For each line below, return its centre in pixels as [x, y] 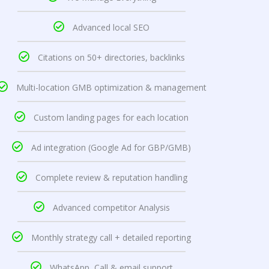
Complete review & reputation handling [111, 178]
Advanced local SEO [111, 28]
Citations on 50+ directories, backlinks [111, 58]
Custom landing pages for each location [111, 118]
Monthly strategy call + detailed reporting [111, 238]
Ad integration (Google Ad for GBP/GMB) [111, 148]
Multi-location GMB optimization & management [111, 88]
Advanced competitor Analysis [111, 208]
